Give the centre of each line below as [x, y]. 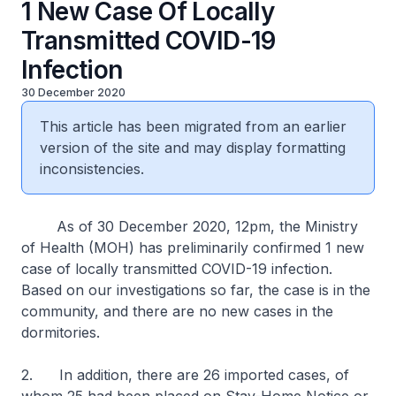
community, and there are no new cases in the [177, 311]
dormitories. [61, 332]
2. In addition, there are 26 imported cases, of [185, 375]
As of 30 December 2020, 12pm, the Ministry [190, 226]
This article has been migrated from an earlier [193, 126]
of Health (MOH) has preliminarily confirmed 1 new [193, 247]
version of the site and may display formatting [193, 148]
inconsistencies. [92, 169]
